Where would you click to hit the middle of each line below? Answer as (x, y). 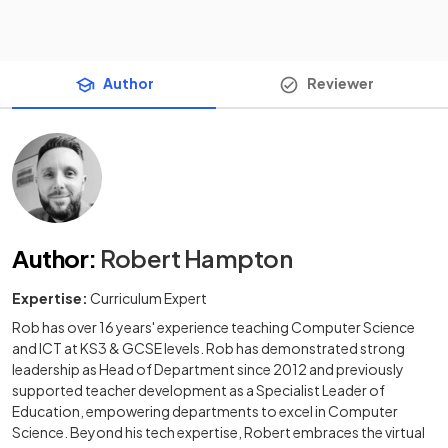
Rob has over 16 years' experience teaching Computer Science (213, 327)
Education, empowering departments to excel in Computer (205, 411)
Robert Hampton (196, 258)
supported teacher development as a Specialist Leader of (198, 390)
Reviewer (340, 83)
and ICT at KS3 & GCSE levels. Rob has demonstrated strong (208, 348)
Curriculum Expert (148, 298)
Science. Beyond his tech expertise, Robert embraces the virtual (218, 432)
